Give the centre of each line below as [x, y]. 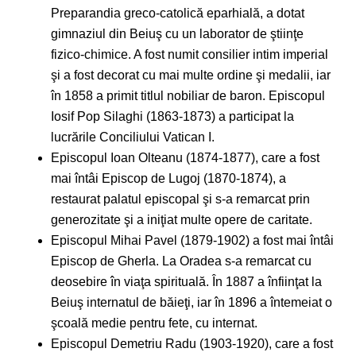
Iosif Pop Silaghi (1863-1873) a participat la [172, 117]
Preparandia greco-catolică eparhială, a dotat [178, 14]
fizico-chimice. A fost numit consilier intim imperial [190, 55]
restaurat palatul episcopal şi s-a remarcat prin [180, 199]
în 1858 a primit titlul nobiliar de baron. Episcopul [188, 96]
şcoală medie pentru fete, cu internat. [154, 323]
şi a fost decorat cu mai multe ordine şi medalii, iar [191, 75]
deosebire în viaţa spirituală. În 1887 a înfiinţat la [186, 282]
